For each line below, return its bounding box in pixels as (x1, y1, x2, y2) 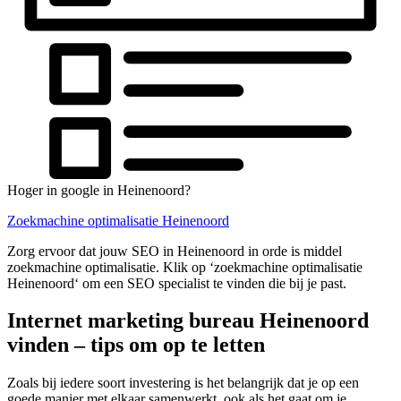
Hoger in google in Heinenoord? (7, 182, 191, 198)
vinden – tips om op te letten (7, 333, 265, 357)
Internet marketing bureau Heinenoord (7, 309, 369, 333)
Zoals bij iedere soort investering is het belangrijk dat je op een (7, 375, 359, 391)
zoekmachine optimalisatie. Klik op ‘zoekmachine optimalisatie (7, 259, 363, 275)
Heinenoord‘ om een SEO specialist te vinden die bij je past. (7, 275, 346, 291)
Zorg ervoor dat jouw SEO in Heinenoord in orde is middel (7, 243, 342, 259)
